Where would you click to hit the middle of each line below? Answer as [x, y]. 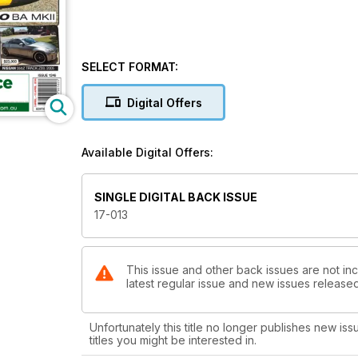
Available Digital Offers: [147, 152]
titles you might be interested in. [173, 340]
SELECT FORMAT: [130, 67]
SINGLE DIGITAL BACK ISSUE [176, 197]
